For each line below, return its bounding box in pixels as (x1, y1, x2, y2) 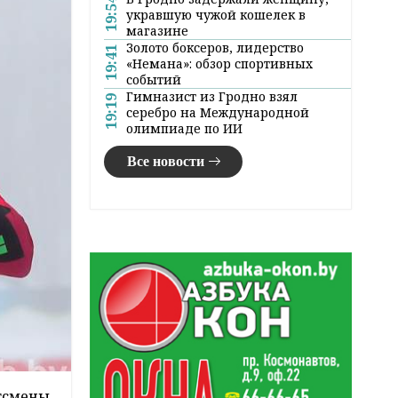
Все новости (126, 153, 204, 169)
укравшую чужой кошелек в (126, 5, 306, 23)
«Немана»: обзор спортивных (126, 54, 313, 72)
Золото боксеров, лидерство (126, 38, 304, 56)
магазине (126, 21, 188, 39)
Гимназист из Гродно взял (126, 87, 298, 105)
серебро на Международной (126, 103, 309, 121)
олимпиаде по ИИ (126, 119, 243, 137)
